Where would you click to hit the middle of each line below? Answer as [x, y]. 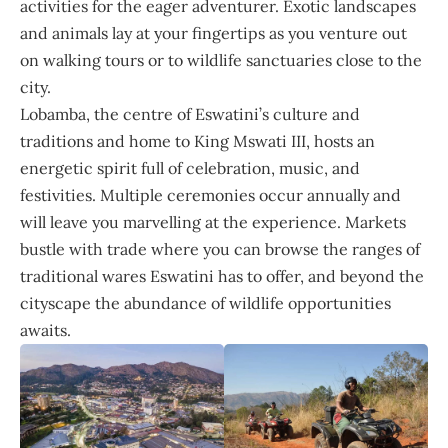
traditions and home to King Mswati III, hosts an [197, 140]
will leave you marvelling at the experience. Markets [213, 221]
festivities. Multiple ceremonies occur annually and [210, 194]
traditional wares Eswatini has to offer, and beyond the [222, 275]
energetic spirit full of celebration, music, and [190, 167]
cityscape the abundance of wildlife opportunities [205, 302]
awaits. [45, 329]
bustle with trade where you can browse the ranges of [220, 248]
